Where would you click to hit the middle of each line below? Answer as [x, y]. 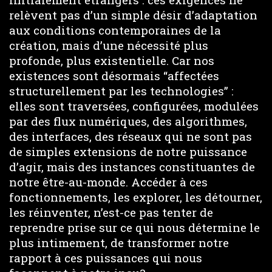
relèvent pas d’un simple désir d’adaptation [133, 15]
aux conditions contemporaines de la [115, 30]
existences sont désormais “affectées [114, 76]
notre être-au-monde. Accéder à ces [108, 182]
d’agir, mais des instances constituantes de [132, 167]
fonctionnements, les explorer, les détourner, [136, 197]
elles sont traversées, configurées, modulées [134, 106]
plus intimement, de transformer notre [119, 243]
